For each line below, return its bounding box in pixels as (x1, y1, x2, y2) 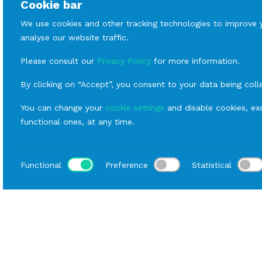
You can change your (20, 103, 105, 112)
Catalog (74, 229, 104, 238)
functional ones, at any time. (20, 117, 135, 126)
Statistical (192, 160, 232, 170)
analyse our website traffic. (20, 33, 129, 42)
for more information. (151, 56, 240, 65)
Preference (105, 160, 148, 170)
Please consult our (20, 56, 97, 65)
